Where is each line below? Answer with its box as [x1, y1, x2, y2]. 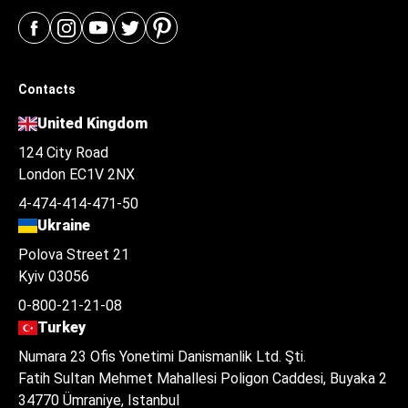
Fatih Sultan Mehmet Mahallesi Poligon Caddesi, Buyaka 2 [18, 370, 387, 387]
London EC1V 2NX [18, 166, 135, 183]
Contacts [18, 82, 76, 97]
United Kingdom [37, 115, 148, 132]
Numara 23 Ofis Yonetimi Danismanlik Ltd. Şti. [18, 348, 306, 365]
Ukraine [37, 217, 91, 234]
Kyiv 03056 [18, 268, 89, 285]
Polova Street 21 [18, 246, 129, 263]
